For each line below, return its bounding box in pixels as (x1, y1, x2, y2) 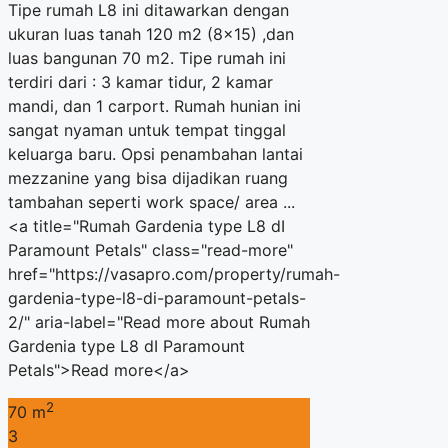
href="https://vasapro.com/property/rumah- (8, 263, 340, 284)
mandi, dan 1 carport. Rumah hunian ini (8, 95, 301, 116)
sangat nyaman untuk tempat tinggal (8, 119, 286, 140)
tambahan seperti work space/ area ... (8, 191, 295, 212)
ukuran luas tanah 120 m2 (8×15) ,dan (8, 23, 294, 44)
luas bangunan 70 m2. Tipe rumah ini (8, 47, 286, 68)
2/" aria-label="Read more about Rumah (8, 311, 310, 332)
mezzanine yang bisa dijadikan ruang (8, 167, 288, 188)
